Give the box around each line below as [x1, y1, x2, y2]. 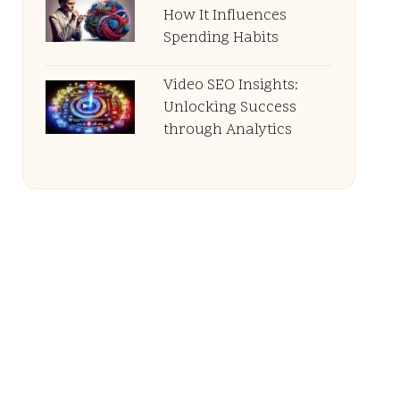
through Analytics [162, 120, 292, 141]
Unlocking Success [162, 97, 296, 119]
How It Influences [162, 5, 287, 27]
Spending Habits [162, 28, 279, 49]
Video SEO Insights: [162, 75, 298, 96]
